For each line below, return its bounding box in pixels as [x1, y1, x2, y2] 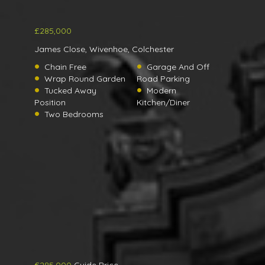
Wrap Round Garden [44, 73, 125, 85]
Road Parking [137, 73, 190, 85]
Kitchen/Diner [137, 97, 190, 108]
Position [34, 97, 66, 108]
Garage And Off [147, 62, 209, 73]
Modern [147, 85, 176, 96]
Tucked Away [44, 85, 96, 96]
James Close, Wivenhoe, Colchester [34, 44, 174, 55]
